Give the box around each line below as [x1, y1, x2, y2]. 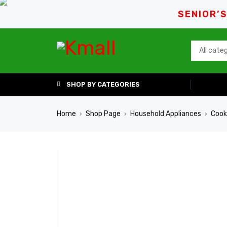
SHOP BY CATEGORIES [66, 81, 140, 88]
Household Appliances [130, 109, 201, 118]
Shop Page [86, 109, 121, 118]
